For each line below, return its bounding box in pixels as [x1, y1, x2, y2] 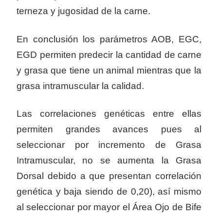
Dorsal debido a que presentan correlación [17, 171, 201, 182]
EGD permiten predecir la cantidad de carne [17, 49, 201, 60]
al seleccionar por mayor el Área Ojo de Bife [17, 202, 201, 213]
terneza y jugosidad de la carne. [17, 6, 150, 17]
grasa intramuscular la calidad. [17, 80, 144, 91]
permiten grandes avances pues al [17, 124, 201, 135]
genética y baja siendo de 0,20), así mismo [17, 186, 201, 197]
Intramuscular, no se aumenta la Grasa [17, 155, 201, 166]
